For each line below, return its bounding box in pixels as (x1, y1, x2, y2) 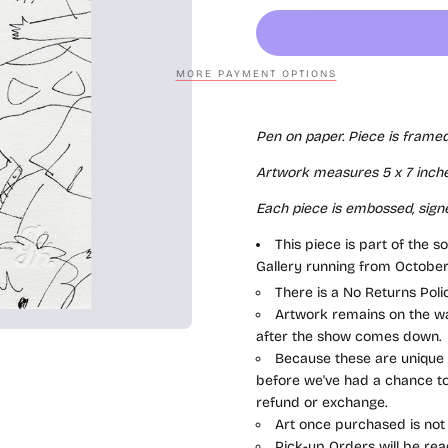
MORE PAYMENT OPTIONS (175, 67, 337, 80)
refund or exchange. (256, 393, 387, 411)
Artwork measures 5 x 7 (256, 163, 412, 181)
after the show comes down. (256, 327, 441, 345)
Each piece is (256, 199, 345, 217)
